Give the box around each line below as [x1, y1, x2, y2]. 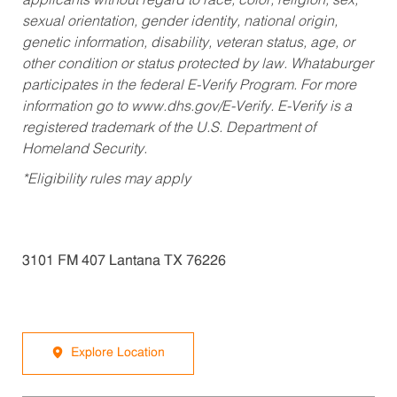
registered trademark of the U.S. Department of [21, 121, 315, 136]
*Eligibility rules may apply [21, 172, 191, 187]
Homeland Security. [21, 142, 147, 157]
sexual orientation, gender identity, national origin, [21, 14, 338, 29]
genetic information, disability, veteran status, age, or [21, 35, 354, 51]
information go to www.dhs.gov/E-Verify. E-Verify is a [21, 99, 352, 114]
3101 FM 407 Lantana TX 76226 [21, 253, 226, 269]
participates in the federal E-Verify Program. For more [21, 78, 356, 93]
